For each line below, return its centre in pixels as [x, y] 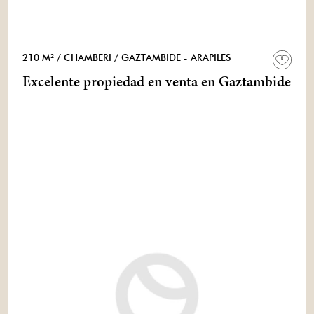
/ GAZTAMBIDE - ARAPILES [171, 57]
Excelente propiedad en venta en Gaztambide [246, 83]
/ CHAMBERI [84, 57]
